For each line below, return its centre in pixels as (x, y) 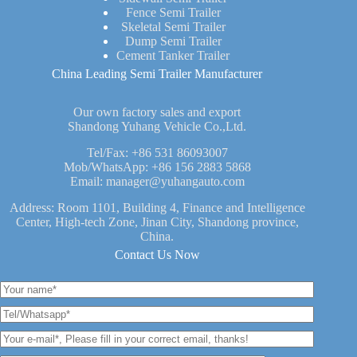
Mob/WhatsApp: (107, 167)
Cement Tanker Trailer (173, 56)
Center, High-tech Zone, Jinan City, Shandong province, (157, 222)
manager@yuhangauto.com (175, 182)
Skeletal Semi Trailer (173, 27)
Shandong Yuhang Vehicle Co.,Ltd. (157, 127)
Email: (88, 182)
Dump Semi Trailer (173, 41)
